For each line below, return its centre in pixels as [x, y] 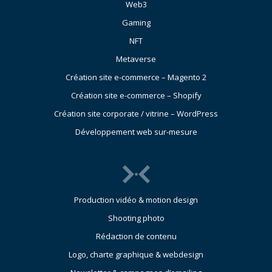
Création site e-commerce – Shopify [136, 96]
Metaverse [136, 59]
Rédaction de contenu [136, 236]
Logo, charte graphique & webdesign [136, 255]
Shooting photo [136, 218]
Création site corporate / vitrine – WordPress [136, 114]
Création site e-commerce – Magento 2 [136, 77]
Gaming [136, 23]
